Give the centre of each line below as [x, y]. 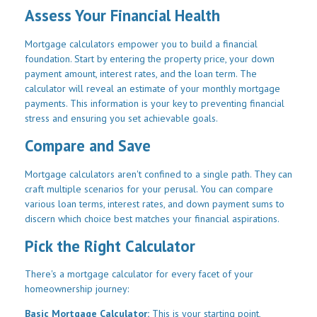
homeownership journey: [77, 289]
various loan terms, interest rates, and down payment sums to [155, 203]
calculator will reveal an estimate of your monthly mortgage [152, 88]
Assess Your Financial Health [122, 16]
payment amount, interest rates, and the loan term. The [141, 73]
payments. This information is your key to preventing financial [155, 103]
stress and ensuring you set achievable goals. [121, 118]
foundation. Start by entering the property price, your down [150, 58]
